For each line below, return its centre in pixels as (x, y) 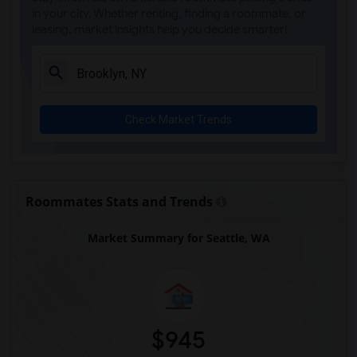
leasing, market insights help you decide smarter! (160, 29)
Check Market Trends (178, 120)
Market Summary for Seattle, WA (178, 238)
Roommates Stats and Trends (119, 202)
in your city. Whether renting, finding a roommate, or (169, 14)
